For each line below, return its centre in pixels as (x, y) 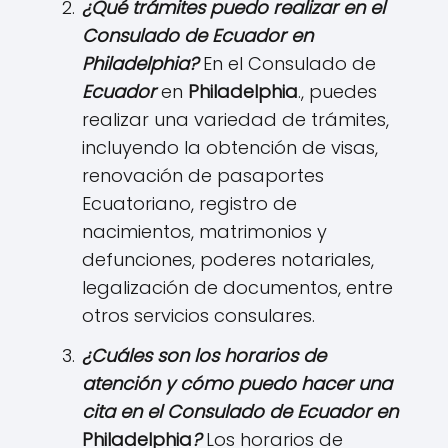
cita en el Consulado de (189, 412)
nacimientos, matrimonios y (204, 232)
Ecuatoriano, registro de (189, 204)
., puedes (337, 92)
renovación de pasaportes (203, 176)
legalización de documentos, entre (237, 288)
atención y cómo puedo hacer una (237, 384)
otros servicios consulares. (198, 316)
